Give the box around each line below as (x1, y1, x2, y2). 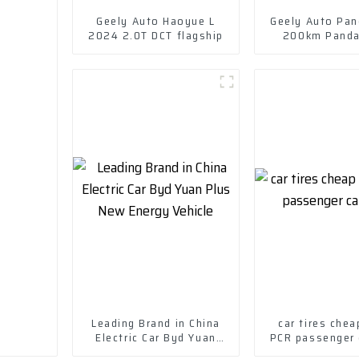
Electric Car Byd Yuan (95, 328, 216, 346)
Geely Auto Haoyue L (96, 11, 216, 30)
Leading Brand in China (91, 313, 220, 332)
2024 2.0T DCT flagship (88, 26, 224, 44)
